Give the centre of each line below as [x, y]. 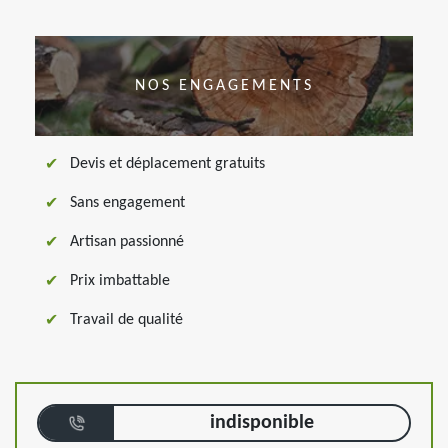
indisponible [261, 423]
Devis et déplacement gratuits [167, 164]
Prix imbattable [120, 281]
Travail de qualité [126, 320]
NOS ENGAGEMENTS [224, 86]
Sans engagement [127, 203]
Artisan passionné [127, 242]
